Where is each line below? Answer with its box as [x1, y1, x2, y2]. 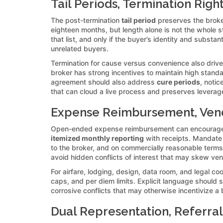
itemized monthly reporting [51, 133, 144, 142]
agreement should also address [51, 77, 157, 86]
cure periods [157, 77, 200, 86]
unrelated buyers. [51, 44, 109, 53]
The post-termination [51, 15, 121, 24]
